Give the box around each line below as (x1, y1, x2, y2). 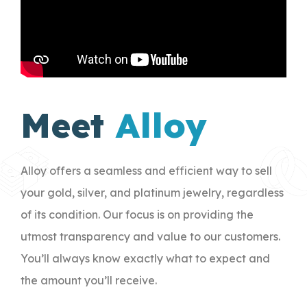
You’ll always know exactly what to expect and (21, 251, 270, 265)
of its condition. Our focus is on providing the (21, 207, 254, 221)
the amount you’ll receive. (21, 273, 157, 287)
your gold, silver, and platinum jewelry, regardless (21, 185, 284, 199)
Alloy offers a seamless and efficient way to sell (21, 163, 272, 177)
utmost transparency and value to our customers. (21, 229, 280, 243)
